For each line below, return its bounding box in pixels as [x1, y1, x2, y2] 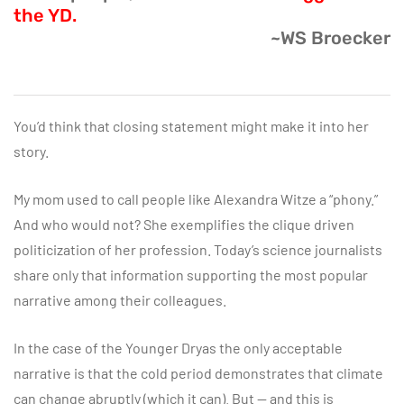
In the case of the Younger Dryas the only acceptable [14, 338, 343, 356]
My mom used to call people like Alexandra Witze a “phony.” [14, 189, 378, 207]
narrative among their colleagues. [14, 290, 226, 308]
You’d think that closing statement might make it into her [14, 116, 369, 134]
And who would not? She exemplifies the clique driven [14, 215, 354, 233]
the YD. [14, 4, 77, 26]
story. [14, 142, 49, 160]
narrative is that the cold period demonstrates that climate [14, 363, 383, 381]
